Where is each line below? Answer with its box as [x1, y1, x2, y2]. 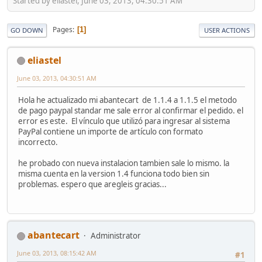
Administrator [91, 230, 141, 242]
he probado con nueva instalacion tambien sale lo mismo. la [18, 157, 229, 168]
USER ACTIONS [204, 25, 250, 35]
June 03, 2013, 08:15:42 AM [17, 249, 96, 258]
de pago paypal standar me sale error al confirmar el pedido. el [18, 105, 243, 116]
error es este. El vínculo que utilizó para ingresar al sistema [18, 115, 230, 126]
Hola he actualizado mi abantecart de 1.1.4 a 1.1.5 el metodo [18, 94, 237, 105]
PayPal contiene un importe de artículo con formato [18, 126, 203, 137]
